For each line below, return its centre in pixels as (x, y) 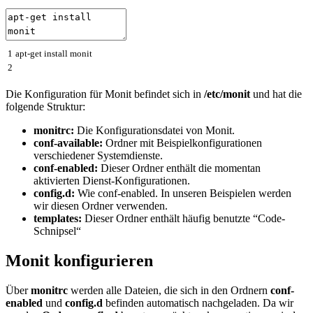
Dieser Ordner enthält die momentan (179, 168)
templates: (58, 218)
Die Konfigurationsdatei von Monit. (154, 130)
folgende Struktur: (45, 106)
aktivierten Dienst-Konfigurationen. (112, 180)
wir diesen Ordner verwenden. (101, 205)
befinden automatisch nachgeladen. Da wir (198, 303)
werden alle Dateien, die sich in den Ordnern (169, 290)
